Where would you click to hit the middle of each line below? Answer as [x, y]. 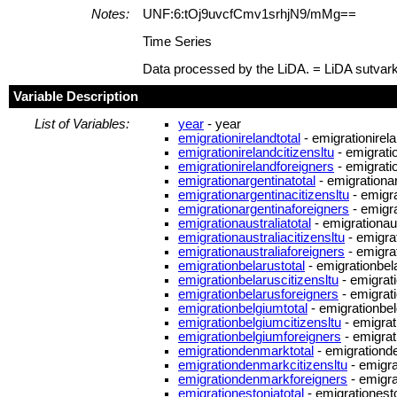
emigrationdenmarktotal [246, 350]
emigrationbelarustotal [241, 265]
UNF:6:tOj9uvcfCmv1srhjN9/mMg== [249, 14]
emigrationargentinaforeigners [264, 209]
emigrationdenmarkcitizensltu [263, 365]
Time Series [177, 41]
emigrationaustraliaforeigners [261, 251]
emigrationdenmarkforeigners [263, 379]
